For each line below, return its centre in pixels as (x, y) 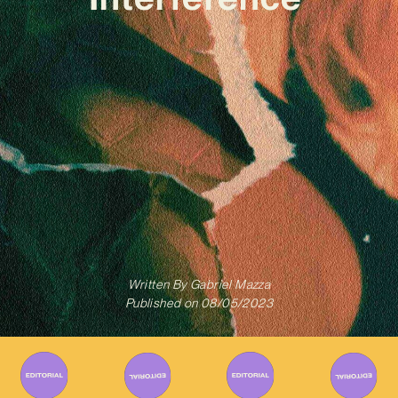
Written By (157, 285)
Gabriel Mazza (229, 285)
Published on (161, 303)
